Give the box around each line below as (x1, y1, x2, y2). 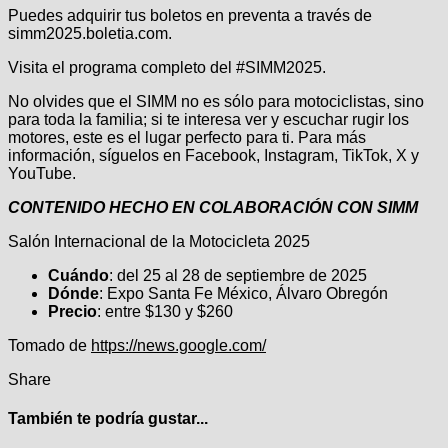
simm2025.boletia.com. (8, 24, 172, 42)
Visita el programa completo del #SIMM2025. (8, 58, 326, 76)
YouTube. (8, 164, 76, 182)
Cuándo (48, 266, 109, 284)
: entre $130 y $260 (97, 302, 233, 320)
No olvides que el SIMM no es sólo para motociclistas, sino (8, 92, 424, 110)
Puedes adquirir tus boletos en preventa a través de (8, 6, 372, 24)
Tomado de (8, 336, 91, 354)
